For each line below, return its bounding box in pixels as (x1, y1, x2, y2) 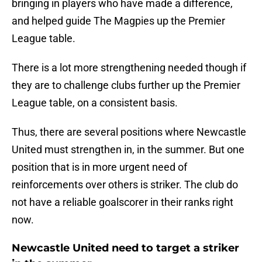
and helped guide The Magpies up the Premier (12, 15, 225, 27)
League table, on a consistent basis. (12, 96, 178, 109)
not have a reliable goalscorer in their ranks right (12, 196, 233, 209)
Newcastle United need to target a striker (12, 242, 239, 255)
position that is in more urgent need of (12, 161, 187, 174)
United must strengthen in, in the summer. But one (12, 143, 244, 156)
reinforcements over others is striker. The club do (12, 178, 238, 191)
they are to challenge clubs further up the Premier (12, 79, 240, 92)
